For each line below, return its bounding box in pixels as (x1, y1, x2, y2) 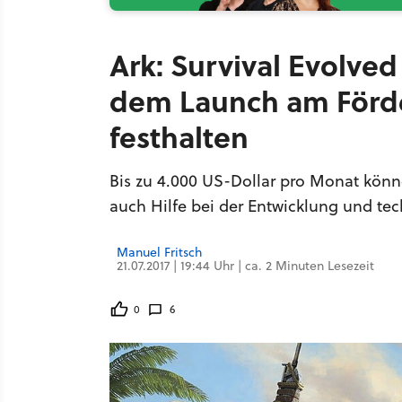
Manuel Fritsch (117, 243, 202, 261)
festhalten (109, 115, 249, 158)
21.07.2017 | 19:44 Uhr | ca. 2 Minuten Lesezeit (117, 257, 374, 275)
